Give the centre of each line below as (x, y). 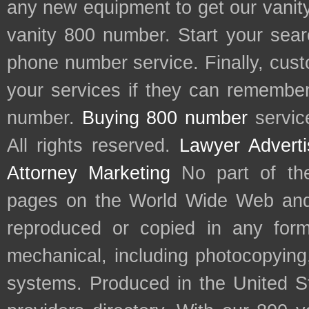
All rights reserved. (93, 146)
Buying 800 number (165, 118)
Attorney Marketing (89, 173)
